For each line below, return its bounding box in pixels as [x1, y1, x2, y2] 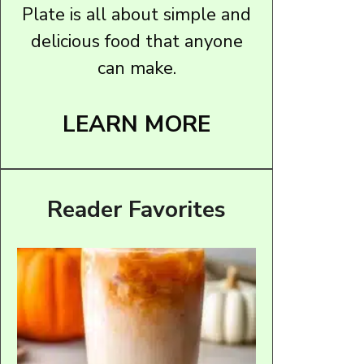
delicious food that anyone [30, 29, 243, 54]
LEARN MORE [63, 109, 210, 140]
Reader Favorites [47, 194, 226, 225]
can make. [97, 56, 176, 80]
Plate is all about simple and [22, 2, 251, 27]
